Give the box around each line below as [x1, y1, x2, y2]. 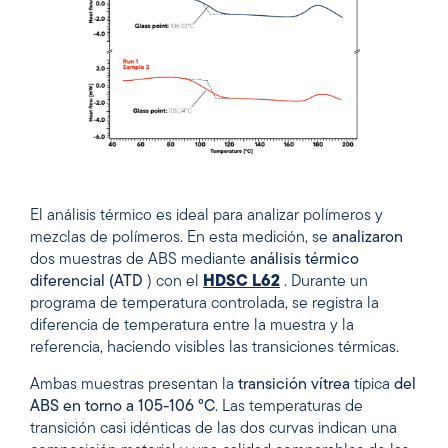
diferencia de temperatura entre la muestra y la [30, 318, 354, 335]
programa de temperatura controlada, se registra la [30, 296, 379, 313]
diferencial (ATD [30, 274, 143, 291]
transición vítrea [238, 376, 350, 393]
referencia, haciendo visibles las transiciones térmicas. [30, 340, 399, 357]
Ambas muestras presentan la [30, 376, 238, 393]
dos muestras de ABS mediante [30, 252, 250, 269]
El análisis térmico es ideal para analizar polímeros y [30, 208, 383, 225]
